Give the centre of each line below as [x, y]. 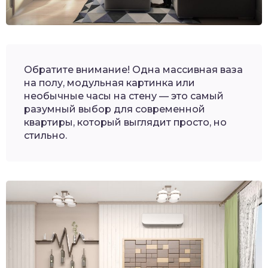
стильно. [45, 135]
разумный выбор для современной [115, 109]
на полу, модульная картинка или [109, 83]
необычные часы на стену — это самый [124, 96]
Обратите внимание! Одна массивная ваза [133, 69]
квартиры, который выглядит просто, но [125, 122]
